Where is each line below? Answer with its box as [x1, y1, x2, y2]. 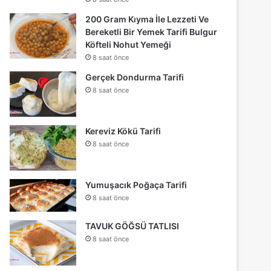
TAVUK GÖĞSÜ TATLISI [85, 221, 180, 232]
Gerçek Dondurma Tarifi [85, 71, 184, 82]
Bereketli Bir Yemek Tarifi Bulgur [85, 26, 218, 37]
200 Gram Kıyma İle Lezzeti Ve [85, 13, 209, 24]
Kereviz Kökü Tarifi [85, 125, 162, 136]
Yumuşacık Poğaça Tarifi [85, 179, 188, 190]
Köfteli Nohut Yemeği [85, 39, 172, 50]
